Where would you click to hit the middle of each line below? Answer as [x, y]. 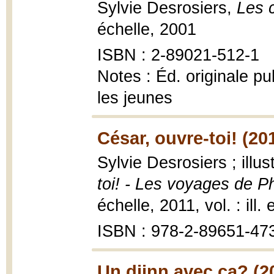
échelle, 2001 [147, 29]
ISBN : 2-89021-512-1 [178, 55]
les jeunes [135, 98]
